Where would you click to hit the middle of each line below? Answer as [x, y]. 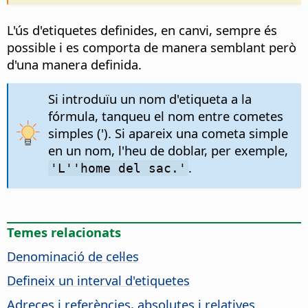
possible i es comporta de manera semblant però [152, 47]
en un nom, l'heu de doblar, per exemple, [168, 150]
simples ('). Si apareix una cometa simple [168, 133]
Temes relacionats [64, 232]
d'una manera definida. [74, 64]
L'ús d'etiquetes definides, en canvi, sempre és [142, 30]
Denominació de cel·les [73, 256]
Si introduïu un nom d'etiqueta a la [150, 98]
